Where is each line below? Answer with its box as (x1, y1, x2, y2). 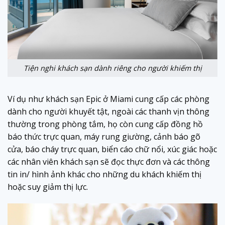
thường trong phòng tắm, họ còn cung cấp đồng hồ (8, 118, 203, 130)
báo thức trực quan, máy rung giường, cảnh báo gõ (8, 131, 200, 142)
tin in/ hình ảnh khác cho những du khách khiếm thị (8, 168, 201, 180)
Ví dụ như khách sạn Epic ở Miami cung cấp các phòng (8, 93, 209, 104)
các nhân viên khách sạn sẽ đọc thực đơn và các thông (8, 156, 210, 167)
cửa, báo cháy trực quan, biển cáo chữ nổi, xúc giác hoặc (8, 143, 217, 155)
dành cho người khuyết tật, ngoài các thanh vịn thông (8, 105, 209, 117)
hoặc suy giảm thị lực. (8, 181, 90, 192)
